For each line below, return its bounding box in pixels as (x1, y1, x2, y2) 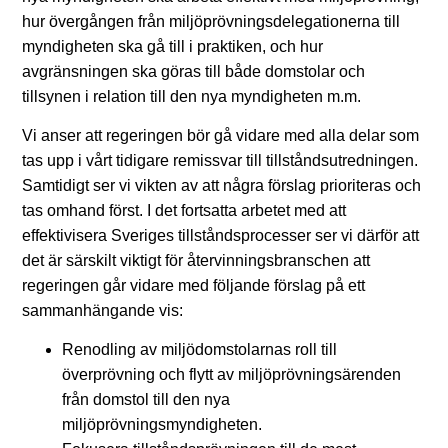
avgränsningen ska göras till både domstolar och (22, 62, 365, 80)
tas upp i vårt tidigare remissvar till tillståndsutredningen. (22, 152, 418, 170)
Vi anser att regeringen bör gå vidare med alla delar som (22, 127, 419, 145)
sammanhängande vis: (22, 302, 183, 320)
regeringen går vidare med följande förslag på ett (22, 277, 365, 295)
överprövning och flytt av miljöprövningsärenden (62, 366, 401, 384)
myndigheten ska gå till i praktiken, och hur (22, 37, 323, 55)
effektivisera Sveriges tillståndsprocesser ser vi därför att (22, 227, 419, 245)
